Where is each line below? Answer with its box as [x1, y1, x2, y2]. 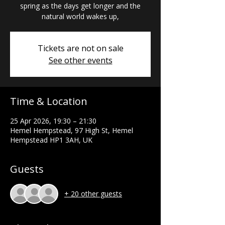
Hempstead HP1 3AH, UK [10, 135, 92, 145]
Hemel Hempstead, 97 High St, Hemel [10, 125, 133, 135]
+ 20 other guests [64, 189, 122, 199]
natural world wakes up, [42, 11, 119, 21]
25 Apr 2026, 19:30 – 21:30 [10, 116, 96, 126]
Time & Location [10, 94, 87, 108]
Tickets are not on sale [37, 42, 124, 54]
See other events [48, 54, 113, 66]
